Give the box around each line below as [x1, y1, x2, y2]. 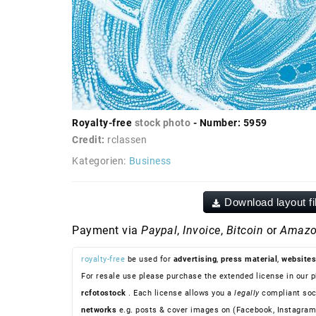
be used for [125, 254, 174, 264]
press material [221, 254, 277, 264]
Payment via [72, 223, 141, 237]
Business [128, 155, 171, 167]
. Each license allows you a [128, 288, 234, 298]
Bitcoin [226, 223, 263, 237]
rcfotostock [81, 288, 128, 298]
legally [234, 288, 260, 298]
